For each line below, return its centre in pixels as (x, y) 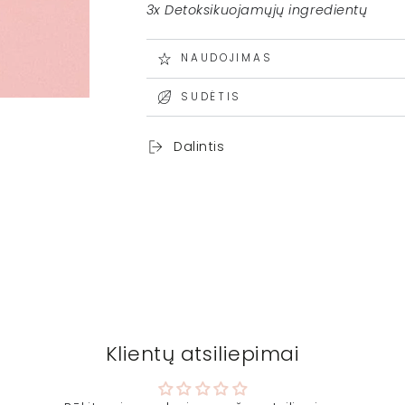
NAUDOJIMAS (227, 58)
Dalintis (199, 146)
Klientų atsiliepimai (202, 354)
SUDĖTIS (212, 96)
